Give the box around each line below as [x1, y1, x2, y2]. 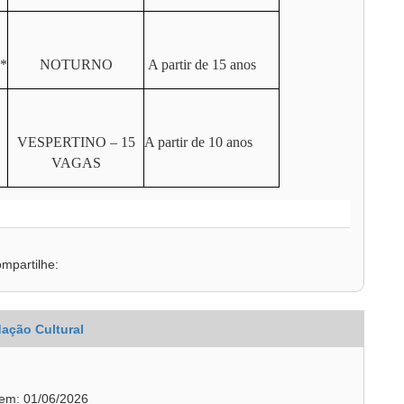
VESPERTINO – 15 [16, 134, 135, 150]
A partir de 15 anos [144, 57, 256, 72]
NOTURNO [39, 57, 113, 72]
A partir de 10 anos [144, 134, 252, 150]
